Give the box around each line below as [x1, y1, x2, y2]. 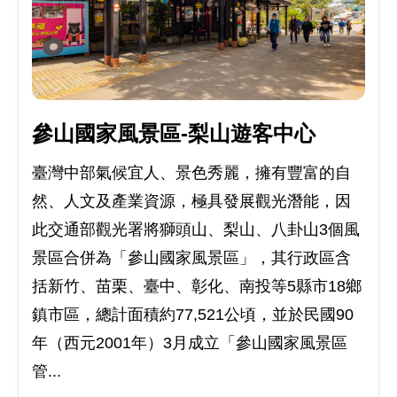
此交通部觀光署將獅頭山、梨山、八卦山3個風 [32, 220, 360, 238]
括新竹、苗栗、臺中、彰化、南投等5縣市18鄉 [32, 276, 362, 295]
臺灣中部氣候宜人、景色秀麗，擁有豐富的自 [32, 163, 351, 182]
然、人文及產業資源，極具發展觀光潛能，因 [32, 191, 351, 210]
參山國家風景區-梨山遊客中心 [32, 121, 315, 145]
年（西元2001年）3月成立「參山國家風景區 [32, 333, 347, 352]
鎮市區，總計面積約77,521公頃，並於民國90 [32, 305, 354, 323]
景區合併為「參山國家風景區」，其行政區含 [32, 248, 351, 267]
